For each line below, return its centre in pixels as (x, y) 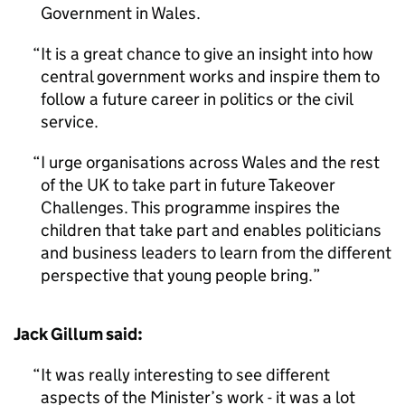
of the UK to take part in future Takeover (188, 185)
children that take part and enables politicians (211, 230)
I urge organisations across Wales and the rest (210, 162)
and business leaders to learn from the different (216, 253)
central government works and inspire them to (210, 76)
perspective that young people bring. (177, 275)
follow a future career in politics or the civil (197, 99)
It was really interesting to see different (185, 375)
